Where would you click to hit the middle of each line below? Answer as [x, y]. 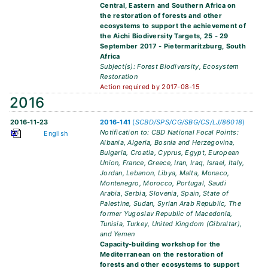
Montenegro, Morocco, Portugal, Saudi [163, 183]
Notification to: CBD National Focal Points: [169, 133]
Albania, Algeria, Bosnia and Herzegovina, [167, 143]
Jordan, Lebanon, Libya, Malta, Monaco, [165, 173]
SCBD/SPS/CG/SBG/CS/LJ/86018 [189, 122]
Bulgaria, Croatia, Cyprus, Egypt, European [170, 153]
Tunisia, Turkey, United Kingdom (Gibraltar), [171, 224]
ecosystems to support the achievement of [173, 26]
